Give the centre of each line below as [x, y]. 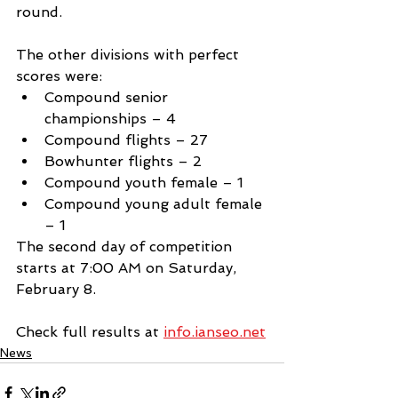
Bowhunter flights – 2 [123, 162]
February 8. [56, 290]
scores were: [61, 76]
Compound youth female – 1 [144, 183]
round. [39, 12]
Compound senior [108, 98]
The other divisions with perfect [130, 55]
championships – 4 [112, 119]
